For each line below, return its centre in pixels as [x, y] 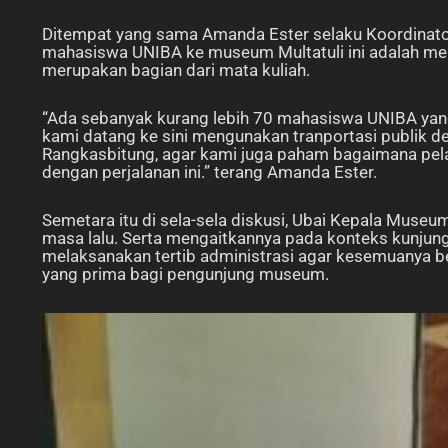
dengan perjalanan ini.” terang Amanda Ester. [209, 172]
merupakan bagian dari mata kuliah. [176, 70]
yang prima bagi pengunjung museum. [187, 274]
